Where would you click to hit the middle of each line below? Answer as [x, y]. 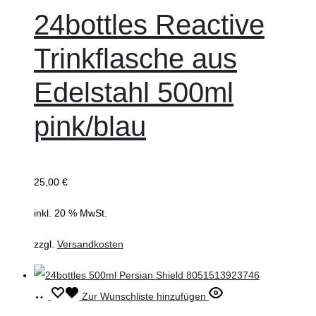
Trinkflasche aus [135, 58]
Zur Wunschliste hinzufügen [144, 296]
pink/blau [90, 126]
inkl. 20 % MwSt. [71, 213]
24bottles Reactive [149, 24]
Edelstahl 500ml [134, 92]
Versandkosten [90, 244]
